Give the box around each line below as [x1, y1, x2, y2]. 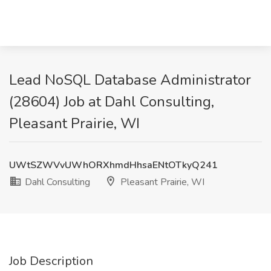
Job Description [9, 253, 93, 269]
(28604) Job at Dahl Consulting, [9, 92, 214, 111]
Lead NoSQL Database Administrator [9, 70, 251, 90]
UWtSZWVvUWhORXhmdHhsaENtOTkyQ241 [9, 158, 218, 172]
